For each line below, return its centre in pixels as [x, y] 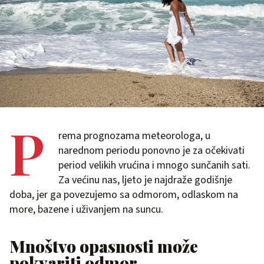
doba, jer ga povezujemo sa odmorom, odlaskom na [124, 194]
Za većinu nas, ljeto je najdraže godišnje [145, 180]
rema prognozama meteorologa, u [134, 136]
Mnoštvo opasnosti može [104, 246]
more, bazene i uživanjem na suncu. [86, 209]
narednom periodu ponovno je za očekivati [151, 150]
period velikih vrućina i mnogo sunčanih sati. [154, 165]
